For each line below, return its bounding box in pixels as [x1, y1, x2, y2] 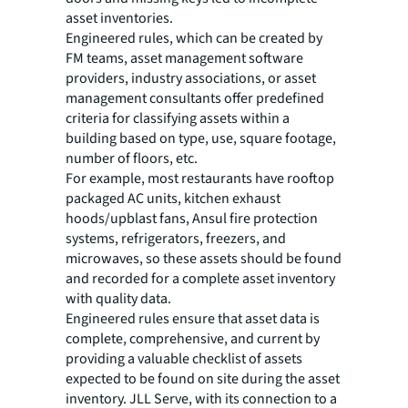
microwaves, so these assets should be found [66, 248, 342, 269]
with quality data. [66, 288, 171, 309]
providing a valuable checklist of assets [66, 348, 302, 369]
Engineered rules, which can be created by [66, 27, 322, 48]
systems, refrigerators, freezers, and [66, 228, 286, 249]
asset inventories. [66, 7, 173, 28]
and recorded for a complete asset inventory [66, 268, 335, 289]
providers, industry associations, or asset [66, 67, 316, 88]
